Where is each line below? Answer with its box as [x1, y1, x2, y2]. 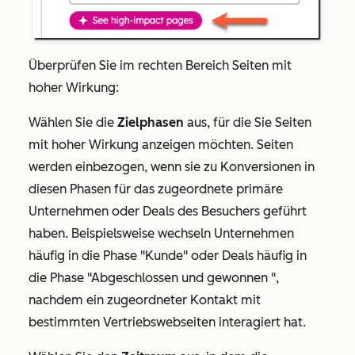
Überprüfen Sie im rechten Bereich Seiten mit [29, 57, 292, 73]
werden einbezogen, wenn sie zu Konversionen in [29, 158, 315, 174]
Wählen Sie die [29, 114, 117, 130]
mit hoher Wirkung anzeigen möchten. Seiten [29, 136, 293, 152]
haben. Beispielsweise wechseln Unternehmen [29, 225, 294, 241]
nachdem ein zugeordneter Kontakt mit [29, 292, 261, 307]
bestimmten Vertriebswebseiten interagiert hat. [29, 314, 306, 330]
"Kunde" [140, 247, 188, 263]
